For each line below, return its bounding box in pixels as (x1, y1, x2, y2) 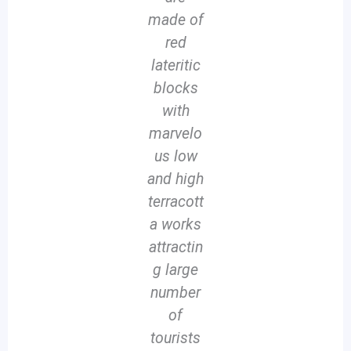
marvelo (149, 125, 202, 143)
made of (147, 11, 204, 30)
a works (150, 215, 201, 234)
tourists (150, 329, 201, 348)
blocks (153, 79, 198, 98)
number (150, 284, 201, 302)
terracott (147, 193, 204, 212)
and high (147, 170, 204, 189)
